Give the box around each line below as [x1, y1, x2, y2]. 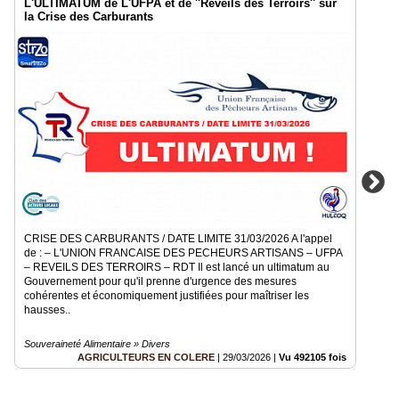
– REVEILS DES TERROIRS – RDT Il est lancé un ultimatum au [24, 261, 330, 274]
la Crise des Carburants [24, 10, 153, 24]
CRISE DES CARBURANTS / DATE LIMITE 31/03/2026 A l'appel [24, 232, 332, 246]
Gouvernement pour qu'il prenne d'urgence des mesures [24, 275, 297, 289]
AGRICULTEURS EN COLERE [77, 352, 215, 363]
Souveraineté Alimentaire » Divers [24, 338, 170, 350]
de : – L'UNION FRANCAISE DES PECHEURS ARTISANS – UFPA [24, 247, 342, 260]
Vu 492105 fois [279, 352, 346, 363]
